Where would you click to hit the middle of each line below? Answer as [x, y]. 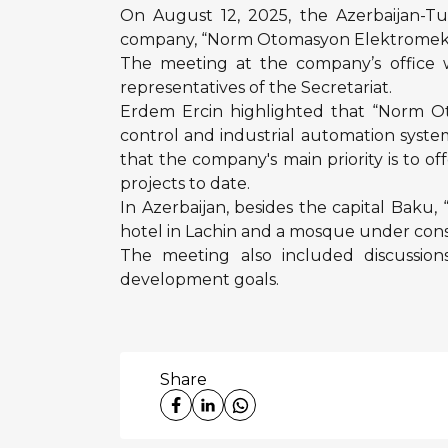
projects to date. [185, 183]
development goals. [199, 279]
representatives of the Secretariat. [256, 87]
